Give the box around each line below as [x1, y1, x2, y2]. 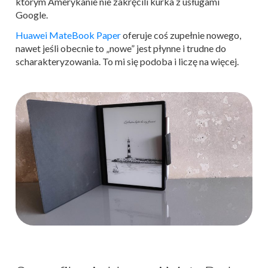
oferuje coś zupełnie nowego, [121, 29, 241, 41]
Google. [16, 9, 48, 20]
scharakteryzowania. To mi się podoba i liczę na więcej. [16, 56, 239, 67]
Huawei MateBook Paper [16, 29, 121, 41]
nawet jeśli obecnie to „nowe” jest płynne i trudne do [16, 42, 226, 54]
